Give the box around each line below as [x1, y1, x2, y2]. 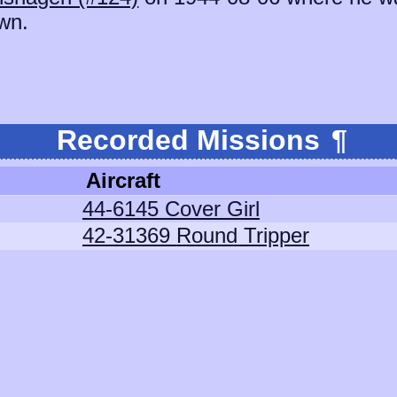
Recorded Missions [57, 124, 328, 156]
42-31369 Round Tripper [82, 223, 309, 247]
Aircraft [86, 168, 160, 192]
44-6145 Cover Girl [82, 197, 260, 221]
